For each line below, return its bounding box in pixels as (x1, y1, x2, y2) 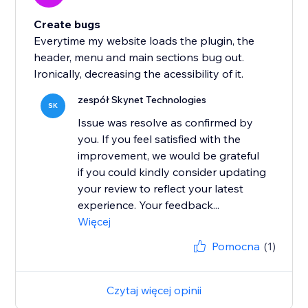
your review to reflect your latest (78, 181, 244, 196)
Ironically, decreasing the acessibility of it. (34, 67, 244, 81)
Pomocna (211, 239, 260, 254)
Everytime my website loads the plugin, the (34, 34, 255, 48)
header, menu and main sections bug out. (34, 50, 245, 65)
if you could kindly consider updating (78, 165, 267, 179)
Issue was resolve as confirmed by (78, 115, 254, 130)
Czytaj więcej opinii (107, 283, 201, 298)
